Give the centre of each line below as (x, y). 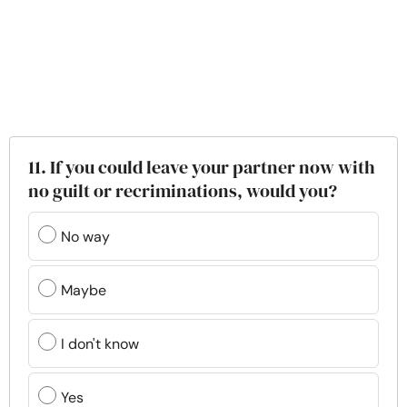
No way (85, 236)
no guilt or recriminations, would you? (183, 191)
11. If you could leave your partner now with (202, 168)
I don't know (100, 343)
